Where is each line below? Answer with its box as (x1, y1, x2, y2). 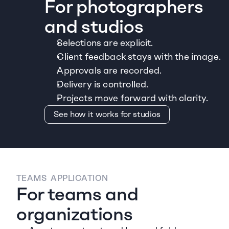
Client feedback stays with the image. (57, 51, 221, 62)
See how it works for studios (54, 109, 161, 119)
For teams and (16, 183, 139, 205)
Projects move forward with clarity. (57, 93, 209, 104)
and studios (44, 15, 144, 37)
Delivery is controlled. (57, 79, 149, 90)
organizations (16, 203, 133, 225)
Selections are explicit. (57, 37, 153, 49)
